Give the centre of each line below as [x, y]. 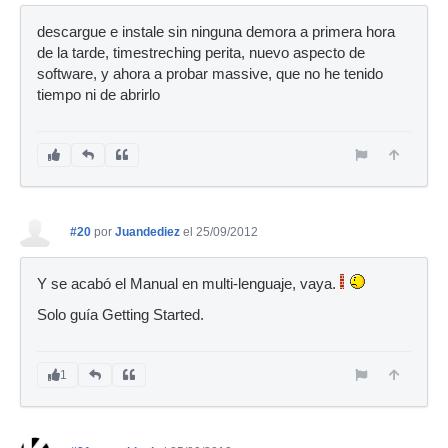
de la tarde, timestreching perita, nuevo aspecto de [201, 53]
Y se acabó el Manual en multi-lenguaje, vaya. [188, 284]
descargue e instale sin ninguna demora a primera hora [216, 32]
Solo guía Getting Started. [120, 315]
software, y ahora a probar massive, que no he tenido [210, 74]
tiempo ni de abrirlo [98, 95]
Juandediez [147, 232]
